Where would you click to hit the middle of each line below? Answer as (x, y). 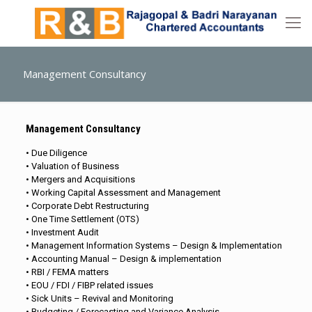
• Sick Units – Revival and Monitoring (99, 298)
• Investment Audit (62, 232)
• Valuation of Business (72, 166)
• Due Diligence (56, 153)
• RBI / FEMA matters (67, 272)
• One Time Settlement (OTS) (82, 219)
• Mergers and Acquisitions (80, 179)
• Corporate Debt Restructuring (87, 206)
